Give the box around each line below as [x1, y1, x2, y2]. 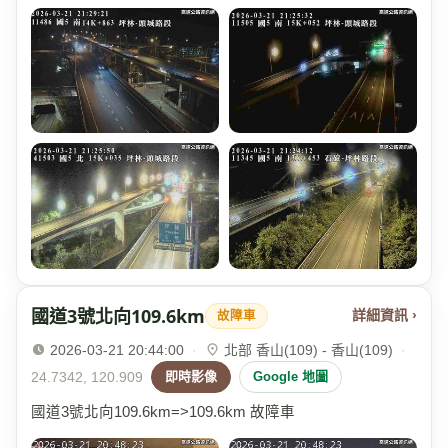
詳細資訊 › [352, 307, 417, 324]
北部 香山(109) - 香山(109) [224, 341, 393, 358]
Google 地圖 [253, 368, 328, 384]
